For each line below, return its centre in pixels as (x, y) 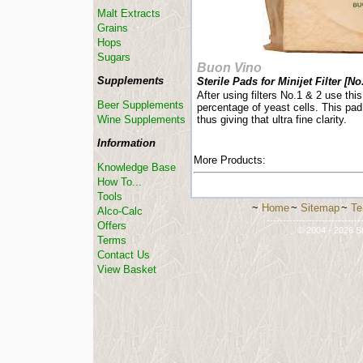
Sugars (114, 57)
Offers (112, 226)
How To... (120, 182)
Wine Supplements (141, 120)
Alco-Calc (120, 211)
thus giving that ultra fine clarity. (272, 120)
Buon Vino (229, 68)
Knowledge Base (137, 167)
